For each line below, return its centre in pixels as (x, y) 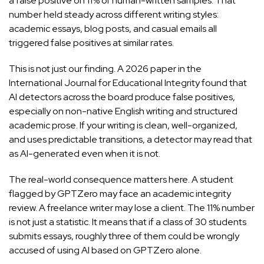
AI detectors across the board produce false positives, (122, 97)
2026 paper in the (164, 69)
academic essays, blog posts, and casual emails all (113, 29)
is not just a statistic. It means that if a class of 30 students (128, 222)
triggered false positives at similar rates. (91, 43)
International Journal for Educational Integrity (104, 83)
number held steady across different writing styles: (114, 15)
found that (223, 83)
